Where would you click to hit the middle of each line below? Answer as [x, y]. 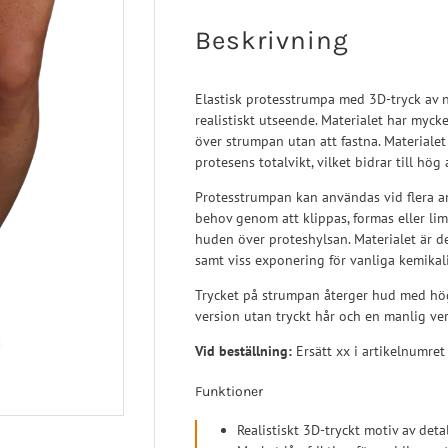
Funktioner [229, 391]
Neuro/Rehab [302, 12]
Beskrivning [272, 41]
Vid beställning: [243, 351]
